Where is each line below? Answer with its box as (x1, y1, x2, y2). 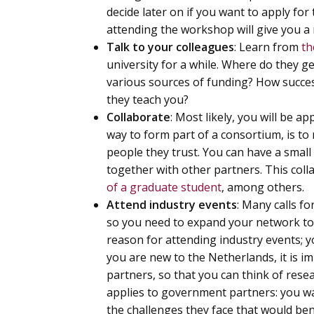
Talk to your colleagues (107, 39, 234, 55)
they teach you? (107, 92, 189, 107)
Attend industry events (107, 197, 237, 212)
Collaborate (107, 109, 170, 125)
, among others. (221, 179, 304, 195)
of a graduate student (107, 179, 221, 195)
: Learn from (234, 39, 299, 55)
